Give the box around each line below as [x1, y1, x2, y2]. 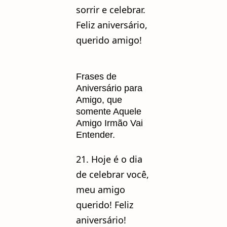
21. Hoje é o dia [76, 153, 142, 165]
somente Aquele [76, 106, 141, 117]
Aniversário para [76, 83, 142, 93]
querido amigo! [76, 33, 142, 46]
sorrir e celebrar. [76, 3, 145, 16]
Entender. [76, 129, 115, 140]
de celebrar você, [76, 168, 149, 180]
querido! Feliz [76, 198, 133, 211]
